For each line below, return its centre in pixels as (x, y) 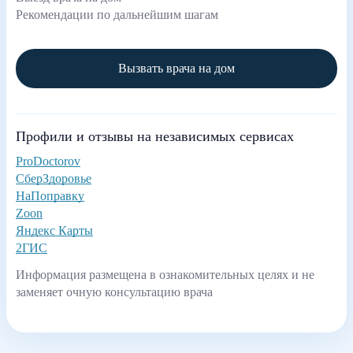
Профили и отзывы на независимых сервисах (155, 136)
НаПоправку (50, 196)
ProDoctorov (48, 161)
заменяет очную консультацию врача (114, 292)
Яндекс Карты (54, 230)
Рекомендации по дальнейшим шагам (117, 15)
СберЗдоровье (54, 178)
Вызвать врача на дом (176, 68)
